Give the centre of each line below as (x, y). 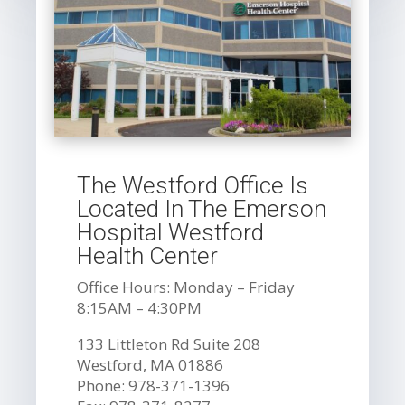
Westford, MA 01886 (151, 365)
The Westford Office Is (193, 186)
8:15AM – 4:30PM (140, 308)
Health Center (148, 256)
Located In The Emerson (202, 209)
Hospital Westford (171, 233)
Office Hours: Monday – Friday (186, 287)
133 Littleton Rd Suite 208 (169, 344)
